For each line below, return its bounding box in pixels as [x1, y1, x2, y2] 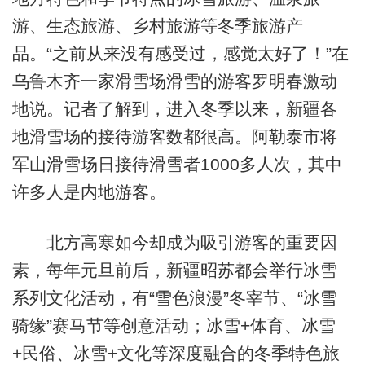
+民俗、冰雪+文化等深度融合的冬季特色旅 [11, 343, 340, 363]
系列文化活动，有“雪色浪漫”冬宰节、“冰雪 [11, 288, 337, 307]
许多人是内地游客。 [11, 182, 166, 202]
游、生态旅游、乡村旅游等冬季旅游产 [11, 16, 303, 36]
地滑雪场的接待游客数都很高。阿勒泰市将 [11, 127, 337, 147]
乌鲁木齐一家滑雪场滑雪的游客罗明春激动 [11, 72, 337, 91]
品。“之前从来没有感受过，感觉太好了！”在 [11, 44, 349, 64]
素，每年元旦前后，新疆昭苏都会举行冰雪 [11, 260, 337, 279]
